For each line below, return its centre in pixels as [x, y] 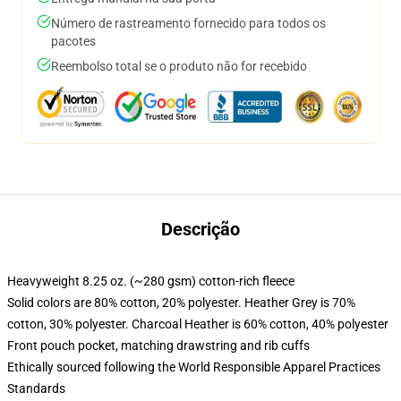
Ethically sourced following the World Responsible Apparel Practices [194, 367]
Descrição [200, 229]
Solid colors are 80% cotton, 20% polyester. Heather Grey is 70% [181, 303]
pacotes [73, 41]
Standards [36, 388]
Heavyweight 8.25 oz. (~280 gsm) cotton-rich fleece [151, 281]
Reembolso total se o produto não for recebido [179, 66]
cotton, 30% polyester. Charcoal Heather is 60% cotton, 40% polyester [198, 324]
